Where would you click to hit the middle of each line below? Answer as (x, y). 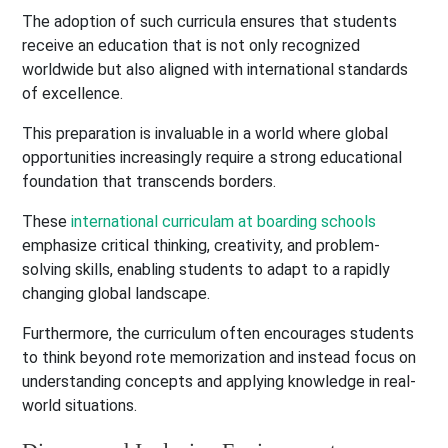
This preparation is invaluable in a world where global (205, 134)
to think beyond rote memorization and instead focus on (219, 358)
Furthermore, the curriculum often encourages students (218, 334)
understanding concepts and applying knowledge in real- (219, 382)
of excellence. (75, 94)
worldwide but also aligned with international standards (215, 70)
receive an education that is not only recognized (191, 46)
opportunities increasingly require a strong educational (212, 158)
